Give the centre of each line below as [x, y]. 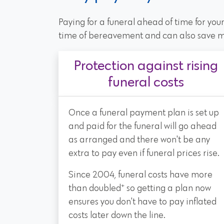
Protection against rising [146, 65]
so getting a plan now [168, 188]
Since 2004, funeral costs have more [140, 175]
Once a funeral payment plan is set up [144, 113]
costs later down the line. [117, 215]
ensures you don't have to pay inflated [142, 202]
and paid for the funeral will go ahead [142, 126]
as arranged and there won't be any [139, 140]
